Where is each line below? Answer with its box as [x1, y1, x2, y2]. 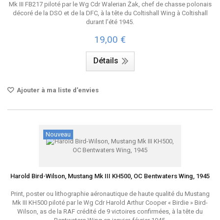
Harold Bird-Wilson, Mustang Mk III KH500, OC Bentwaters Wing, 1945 [10, 172, 210, 180]
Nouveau [46, 131, 71, 138]
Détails [93, 56, 118, 65]
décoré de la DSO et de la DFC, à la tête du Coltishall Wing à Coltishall [12, 9, 208, 17]
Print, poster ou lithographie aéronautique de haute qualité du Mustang [10, 190, 210, 197]
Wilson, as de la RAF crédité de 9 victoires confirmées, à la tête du [17, 208, 203, 215]
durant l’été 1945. [86, 18, 134, 26]
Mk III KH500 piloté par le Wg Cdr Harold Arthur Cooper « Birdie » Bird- [12, 199, 208, 206]
